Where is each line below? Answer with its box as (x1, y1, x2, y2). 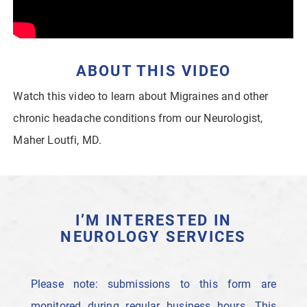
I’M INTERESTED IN (75, 211, 232, 230)
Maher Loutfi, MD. (13, 133, 102, 147)
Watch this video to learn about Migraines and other (13, 89, 269, 103)
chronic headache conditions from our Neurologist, (13, 111, 263, 125)
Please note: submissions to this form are (30, 278, 277, 291)
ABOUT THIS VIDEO (75, 61, 232, 79)
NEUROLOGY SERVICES (60, 228, 247, 246)
